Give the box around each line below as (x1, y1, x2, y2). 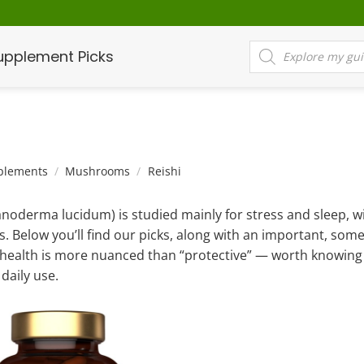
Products (249, 37, 305, 56)
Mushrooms (65, 163, 131, 179)
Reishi (144, 163, 181, 179)
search (249, 50, 291, 69)
